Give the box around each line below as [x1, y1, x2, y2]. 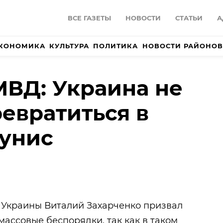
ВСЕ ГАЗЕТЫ [68, 14, 111, 22]
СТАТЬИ [175, 14, 203, 22]
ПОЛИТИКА [93, 42, 138, 50]
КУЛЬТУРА [49, 42, 90, 50]
